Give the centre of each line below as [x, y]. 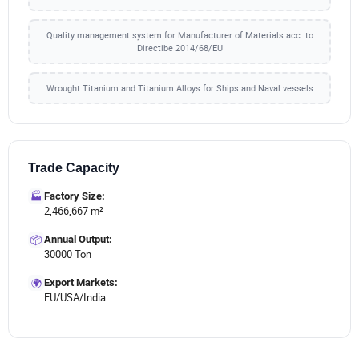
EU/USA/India [75, 297]
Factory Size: [75, 196]
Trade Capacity [74, 168]
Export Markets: [81, 282]
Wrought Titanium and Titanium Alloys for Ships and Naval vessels [179, 88]
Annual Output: [78, 239]
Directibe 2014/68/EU [179, 48]
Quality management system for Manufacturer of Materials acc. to [179, 35]
